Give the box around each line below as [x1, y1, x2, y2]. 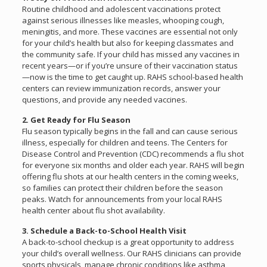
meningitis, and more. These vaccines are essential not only [21, 26, 238, 37]
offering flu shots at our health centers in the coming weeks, [21, 170, 238, 182]
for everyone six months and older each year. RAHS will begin [21, 159, 244, 170]
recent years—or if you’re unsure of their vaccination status [21, 60, 238, 71]
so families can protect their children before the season [21, 182, 223, 193]
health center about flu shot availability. [21, 204, 165, 216]
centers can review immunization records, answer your [21, 82, 221, 94]
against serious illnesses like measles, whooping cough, [21, 14, 224, 26]
